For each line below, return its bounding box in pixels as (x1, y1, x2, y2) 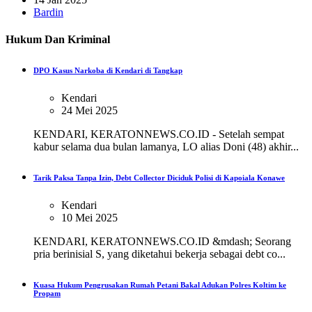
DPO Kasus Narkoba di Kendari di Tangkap (33, 65, 182, 75)
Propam (33, 288, 61, 297)
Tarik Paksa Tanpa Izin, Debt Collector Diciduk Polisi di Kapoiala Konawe (33, 173, 285, 182)
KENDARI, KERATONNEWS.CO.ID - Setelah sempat (33, 127, 284, 140)
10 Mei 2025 (61, 211, 118, 224)
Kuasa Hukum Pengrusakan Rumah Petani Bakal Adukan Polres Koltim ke (33, 280, 286, 289)
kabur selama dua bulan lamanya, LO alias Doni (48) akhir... (33, 140, 299, 153)
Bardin (33, 6, 63, 18)
